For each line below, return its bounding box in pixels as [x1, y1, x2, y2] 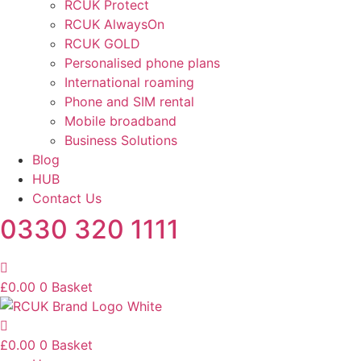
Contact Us [32, 190, 102, 206]
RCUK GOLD [64, 35, 140, 52]
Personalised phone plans [64, 55, 220, 71]
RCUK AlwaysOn [64, 16, 164, 32]
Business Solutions [64, 132, 177, 148]
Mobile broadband [64, 113, 176, 129]
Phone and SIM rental [64, 93, 194, 110]
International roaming [64, 74, 194, 90]
